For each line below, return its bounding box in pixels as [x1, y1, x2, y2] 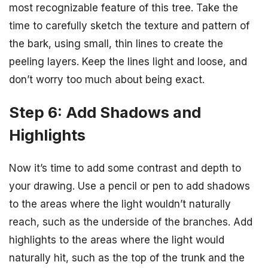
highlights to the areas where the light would [9, 233, 224, 246]
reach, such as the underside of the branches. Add [9, 215, 252, 228]
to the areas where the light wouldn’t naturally [9, 197, 231, 210]
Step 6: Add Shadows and [9, 102, 201, 121]
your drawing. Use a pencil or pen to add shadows [9, 179, 250, 192]
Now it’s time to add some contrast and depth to [9, 162, 241, 174]
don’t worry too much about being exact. [9, 73, 205, 86]
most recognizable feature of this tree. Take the [9, 1, 238, 14]
